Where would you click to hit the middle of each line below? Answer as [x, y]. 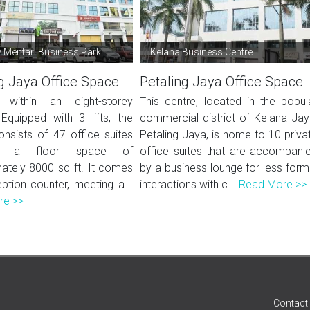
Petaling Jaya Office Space [222, 82]
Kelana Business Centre [202, 52]
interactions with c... [190, 184]
